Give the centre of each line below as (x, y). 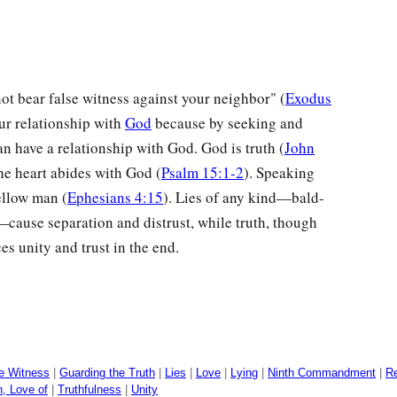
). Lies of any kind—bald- (244, 198)
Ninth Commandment (322, 373)
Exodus (308, 98)
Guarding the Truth (107, 373)
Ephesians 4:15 (115, 198)
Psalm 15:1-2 (202, 173)
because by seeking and (227, 123)
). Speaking (279, 173)
